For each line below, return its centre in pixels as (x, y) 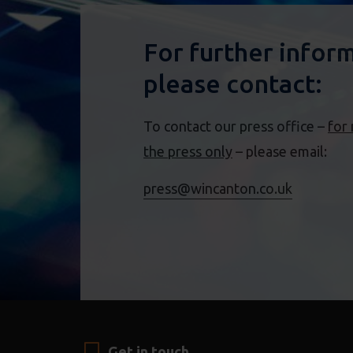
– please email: (280, 152)
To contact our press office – (236, 126)
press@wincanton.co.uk (218, 188)
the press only (188, 152)
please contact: (233, 84)
